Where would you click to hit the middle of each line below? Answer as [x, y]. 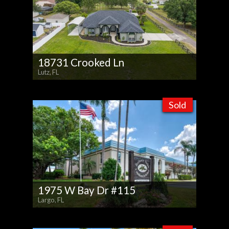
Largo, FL [51, 200]
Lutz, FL [48, 72]
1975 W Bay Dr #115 [87, 190]
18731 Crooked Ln [81, 62]
